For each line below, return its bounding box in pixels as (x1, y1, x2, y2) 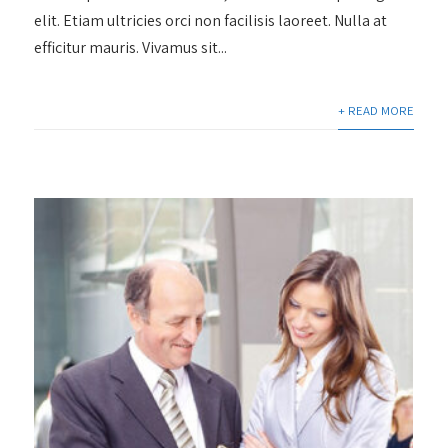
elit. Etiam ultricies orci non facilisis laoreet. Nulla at (34, 9, 388, 31)
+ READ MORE (337, 101, 414, 119)
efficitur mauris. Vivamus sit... (34, 36, 228, 58)
